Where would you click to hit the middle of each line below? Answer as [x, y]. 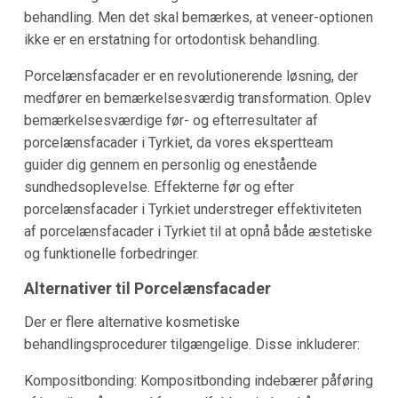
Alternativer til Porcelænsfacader [147, 288]
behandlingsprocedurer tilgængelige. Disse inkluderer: [191, 344]
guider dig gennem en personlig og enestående [170, 164]
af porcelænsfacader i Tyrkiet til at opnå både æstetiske [198, 231]
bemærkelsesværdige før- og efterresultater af [171, 120]
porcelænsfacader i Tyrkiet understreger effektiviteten [192, 209]
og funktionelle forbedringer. [111, 253]
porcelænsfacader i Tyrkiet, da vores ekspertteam [178, 142]
